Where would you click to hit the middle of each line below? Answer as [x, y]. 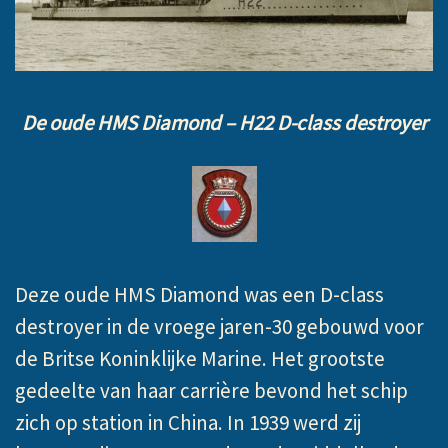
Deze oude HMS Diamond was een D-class [199, 295]
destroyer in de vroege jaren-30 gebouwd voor [219, 327]
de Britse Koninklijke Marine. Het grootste [200, 359]
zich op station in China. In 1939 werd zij [188, 423]
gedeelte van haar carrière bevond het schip [211, 391]
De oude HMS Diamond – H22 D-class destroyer [224, 123]
